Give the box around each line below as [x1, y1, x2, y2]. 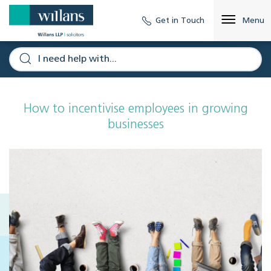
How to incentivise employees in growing [23, 103, 248, 116]
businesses [107, 119, 164, 132]
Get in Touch [155, 16, 204, 25]
